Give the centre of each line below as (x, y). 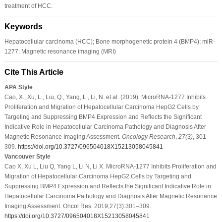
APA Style (18, 87)
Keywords (23, 26)
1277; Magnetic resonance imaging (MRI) (60, 51)
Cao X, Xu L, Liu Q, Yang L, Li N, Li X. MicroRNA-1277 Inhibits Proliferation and (110, 166)
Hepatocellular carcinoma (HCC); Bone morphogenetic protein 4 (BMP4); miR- (110, 41)
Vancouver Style (27, 156)
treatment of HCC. (28, 6)
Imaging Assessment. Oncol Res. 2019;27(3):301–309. (78, 206)
